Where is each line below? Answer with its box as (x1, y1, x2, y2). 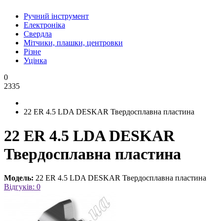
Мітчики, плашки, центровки (24, 38, 123, 47)
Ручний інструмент (24, 11, 89, 20)
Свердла (24, 29, 52, 38)
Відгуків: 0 (4, 183, 40, 191)
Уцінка (24, 56, 47, 65)
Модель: (4, 174, 34, 183)
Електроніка (24, 20, 65, 29)
